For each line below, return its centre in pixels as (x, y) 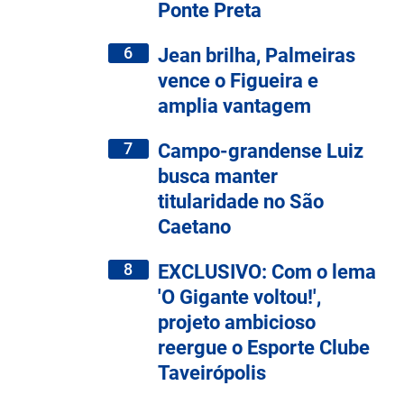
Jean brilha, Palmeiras (257, 55)
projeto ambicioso (237, 322)
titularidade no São (241, 201)
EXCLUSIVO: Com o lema (267, 271)
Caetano (194, 226)
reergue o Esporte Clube (264, 347)
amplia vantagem (234, 106)
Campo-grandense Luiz (261, 151)
